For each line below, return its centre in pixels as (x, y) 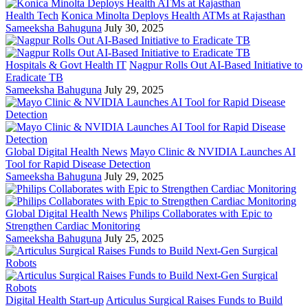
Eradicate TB (34, 78)
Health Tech (32, 16)
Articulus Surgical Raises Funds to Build (194, 300)
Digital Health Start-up (55, 300)
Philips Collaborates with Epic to (201, 214)
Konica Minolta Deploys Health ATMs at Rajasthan (173, 16)
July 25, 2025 (134, 239)
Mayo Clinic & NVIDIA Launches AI (213, 152)
